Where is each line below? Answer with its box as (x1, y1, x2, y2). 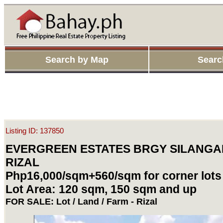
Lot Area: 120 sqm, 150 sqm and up (5, 182, 197, 196)
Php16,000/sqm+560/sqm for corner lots (5, 169, 222, 182)
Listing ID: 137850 (5, 126, 64, 135)
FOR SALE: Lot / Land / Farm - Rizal (5, 196, 157, 207)
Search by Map (45, 55, 109, 65)
